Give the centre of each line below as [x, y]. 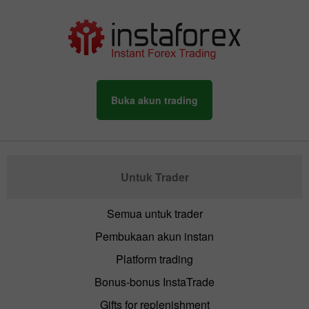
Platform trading [154, 259]
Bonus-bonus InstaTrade [154, 282]
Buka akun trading [154, 100]
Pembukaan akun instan [154, 237]
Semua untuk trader [154, 214]
